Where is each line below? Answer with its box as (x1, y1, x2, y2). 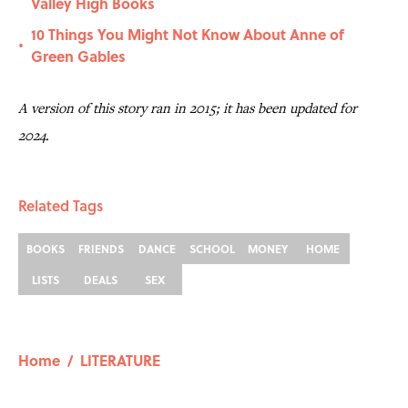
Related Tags (18, 195, 103, 217)
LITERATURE (80, 350, 160, 372)
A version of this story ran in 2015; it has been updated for (18, 98, 357, 118)
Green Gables (31, 46, 126, 67)
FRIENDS (78, 240, 124, 258)
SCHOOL (189, 240, 235, 258)
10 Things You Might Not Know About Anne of (31, 24, 344, 46)
